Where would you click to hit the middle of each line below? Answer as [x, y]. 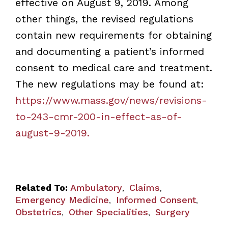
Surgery [172, 212]
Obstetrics [38, 212]
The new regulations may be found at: [109, 84]
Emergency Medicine [62, 199]
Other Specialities [108, 212]
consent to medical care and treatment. [113, 67]
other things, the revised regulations [104, 19]
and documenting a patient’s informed [109, 51]
